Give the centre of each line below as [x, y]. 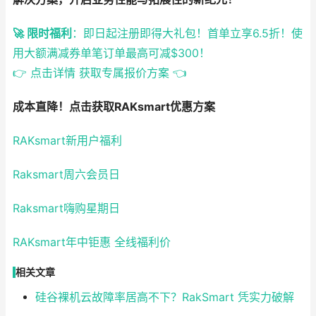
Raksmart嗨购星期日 [66, 209]
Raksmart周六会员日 [66, 175]
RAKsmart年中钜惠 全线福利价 [92, 243]
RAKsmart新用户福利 [67, 141]
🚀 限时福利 [42, 34]
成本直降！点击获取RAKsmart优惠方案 [114, 107]
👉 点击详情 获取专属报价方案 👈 [100, 73]
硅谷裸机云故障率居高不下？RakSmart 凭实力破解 [164, 298]
